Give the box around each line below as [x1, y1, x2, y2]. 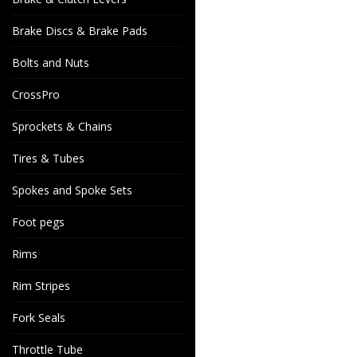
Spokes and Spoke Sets [12, 182, 132, 198]
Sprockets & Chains [12, 119, 112, 134]
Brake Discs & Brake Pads [12, 23, 147, 38]
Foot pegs [12, 214, 65, 229]
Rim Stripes [12, 278, 70, 293]
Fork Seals [12, 310, 65, 325]
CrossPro [12, 87, 60, 102]
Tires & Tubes [12, 151, 84, 166]
